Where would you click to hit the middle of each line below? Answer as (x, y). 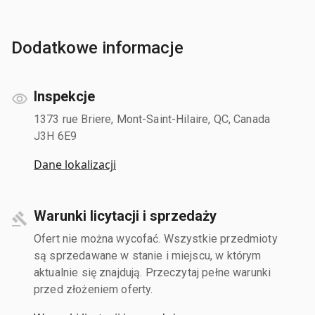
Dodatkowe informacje (97, 47)
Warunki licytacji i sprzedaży (125, 216)
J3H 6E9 (56, 136)
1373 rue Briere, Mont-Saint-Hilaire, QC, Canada (152, 119)
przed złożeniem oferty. (94, 289)
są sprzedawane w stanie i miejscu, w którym (148, 255)
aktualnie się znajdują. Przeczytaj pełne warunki (153, 272)
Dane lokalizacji (75, 164)
